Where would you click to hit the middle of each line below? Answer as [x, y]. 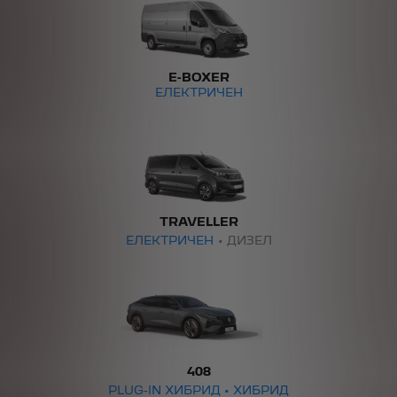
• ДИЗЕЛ [245, 241]
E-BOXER [198, 78]
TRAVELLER [198, 222]
